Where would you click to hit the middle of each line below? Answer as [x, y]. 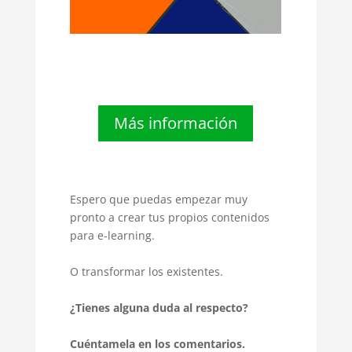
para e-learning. [112, 236]
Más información [176, 123]
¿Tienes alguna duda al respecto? [159, 308]
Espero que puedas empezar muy [158, 200]
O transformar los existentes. [148, 272]
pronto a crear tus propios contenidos [169, 218]
